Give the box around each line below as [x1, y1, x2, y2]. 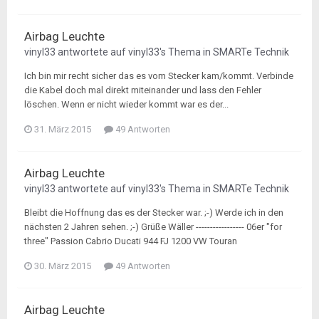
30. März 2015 [34, 261, 91, 271]
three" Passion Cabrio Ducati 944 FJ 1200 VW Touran [24, 236, 237, 246]
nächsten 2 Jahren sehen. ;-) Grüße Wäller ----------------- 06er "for [24, 221, 282, 232]
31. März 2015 [34, 124, 91, 135]
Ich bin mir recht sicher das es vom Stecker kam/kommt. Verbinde [24, 70, 293, 81]
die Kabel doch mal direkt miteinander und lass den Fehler [24, 85, 261, 95]
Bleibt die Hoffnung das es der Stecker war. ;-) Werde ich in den [24, 207, 283, 218]
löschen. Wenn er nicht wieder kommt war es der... [24, 99, 229, 110]
